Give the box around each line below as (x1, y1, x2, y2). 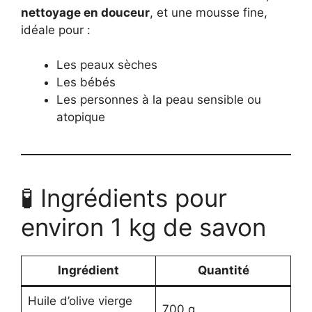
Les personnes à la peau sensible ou (56, 93, 261, 107)
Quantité (197, 263, 249, 278)
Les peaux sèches (56, 58, 157, 72)
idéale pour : (21, 22, 91, 37)
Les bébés (56, 75, 116, 90)
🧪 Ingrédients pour (21, 183, 227, 213)
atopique (56, 110, 105, 125)
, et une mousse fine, (150, 5, 267, 19)
